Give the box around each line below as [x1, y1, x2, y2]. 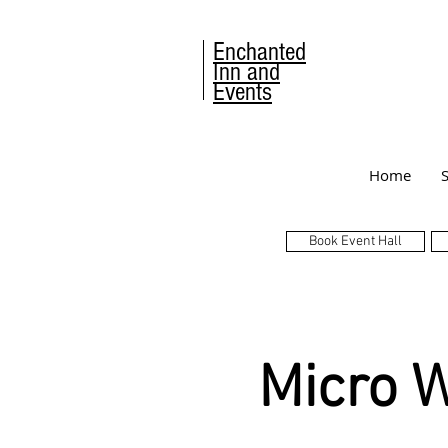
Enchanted [213, 37, 306, 67]
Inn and [213, 57, 280, 87]
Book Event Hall [309, 232, 402, 250]
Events [213, 77, 272, 107]
